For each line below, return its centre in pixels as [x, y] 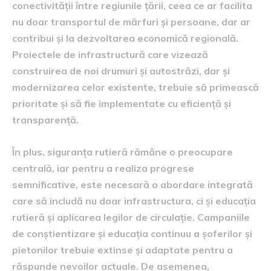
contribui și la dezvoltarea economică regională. [125, 38]
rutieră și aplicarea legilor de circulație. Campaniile [131, 217]
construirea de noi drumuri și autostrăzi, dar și [121, 70]
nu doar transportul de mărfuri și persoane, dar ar [131, 21]
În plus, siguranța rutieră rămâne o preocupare [122, 152]
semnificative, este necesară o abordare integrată [132, 184]
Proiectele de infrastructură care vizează [110, 54]
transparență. [45, 119]
